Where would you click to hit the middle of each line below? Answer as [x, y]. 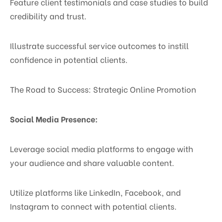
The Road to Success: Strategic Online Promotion [103, 89]
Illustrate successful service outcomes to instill [99, 45]
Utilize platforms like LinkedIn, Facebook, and [95, 192]
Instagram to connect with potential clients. [93, 206]
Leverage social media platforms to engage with [102, 148]
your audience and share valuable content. [92, 162]
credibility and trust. [48, 15]
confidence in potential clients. [69, 59]
